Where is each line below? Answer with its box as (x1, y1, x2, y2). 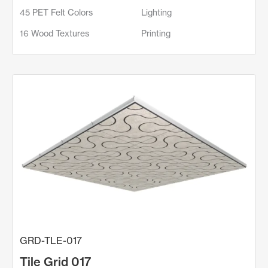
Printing (141, 28, 170, 38)
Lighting (141, 7, 172, 17)
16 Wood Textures (20, 28, 89, 38)
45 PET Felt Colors (20, 7, 93, 17)
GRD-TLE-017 (20, 234, 82, 246)
